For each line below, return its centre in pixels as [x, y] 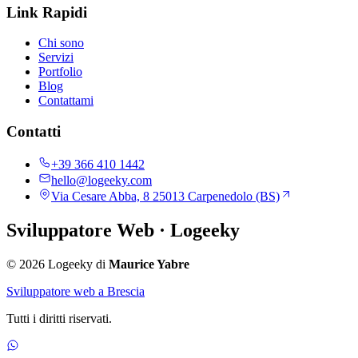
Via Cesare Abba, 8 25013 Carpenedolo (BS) [165, 196]
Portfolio [60, 72]
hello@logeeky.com [101, 180]
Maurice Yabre [149, 264]
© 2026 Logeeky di [58, 264]
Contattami [66, 101]
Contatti [34, 132]
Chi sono [61, 43]
